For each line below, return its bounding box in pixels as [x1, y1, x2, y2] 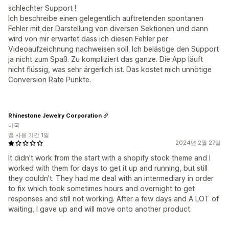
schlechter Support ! [8, 4, 76, 12]
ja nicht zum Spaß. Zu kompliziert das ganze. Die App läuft [8, 55, 203, 63]
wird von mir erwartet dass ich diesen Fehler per [8, 34, 168, 43]
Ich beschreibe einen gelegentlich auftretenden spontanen [8, 14, 203, 22]
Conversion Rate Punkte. [8, 75, 91, 84]
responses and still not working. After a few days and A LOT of [8, 194, 219, 203]
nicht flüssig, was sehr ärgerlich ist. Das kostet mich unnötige [8, 65, 212, 74]
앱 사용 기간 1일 [8, 131, 49, 139]
